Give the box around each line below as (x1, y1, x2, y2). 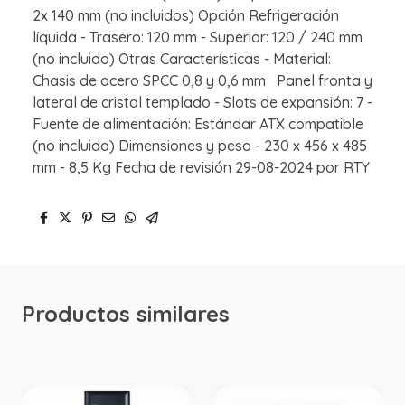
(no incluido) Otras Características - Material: (33, 50, 342, 69)
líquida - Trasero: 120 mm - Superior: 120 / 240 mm (33, 28, 363, 47)
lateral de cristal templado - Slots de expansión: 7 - (33, 93, 372, 112)
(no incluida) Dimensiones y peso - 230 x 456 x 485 (33, 137, 367, 155)
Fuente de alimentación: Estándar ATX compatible (33, 115, 363, 134)
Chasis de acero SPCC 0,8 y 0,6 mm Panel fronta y (33, 71, 372, 90)
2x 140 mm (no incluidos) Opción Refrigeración (33, 6, 339, 25)
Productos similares (22, 300, 230, 328)
